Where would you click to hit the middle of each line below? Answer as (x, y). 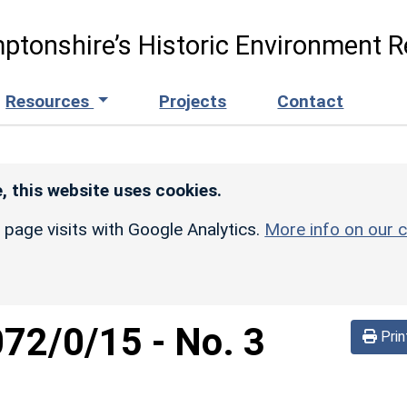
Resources (50, 101)
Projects (193, 101)
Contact (311, 101)
